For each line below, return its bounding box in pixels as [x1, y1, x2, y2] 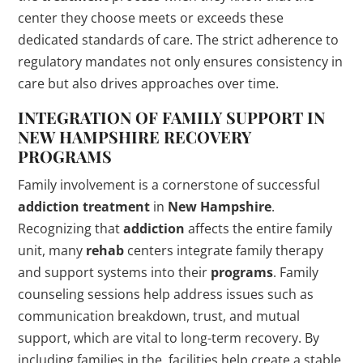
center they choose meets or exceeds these [18, 9, 284, 28]
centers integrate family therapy [124, 241, 324, 260]
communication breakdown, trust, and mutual [18, 307, 301, 326]
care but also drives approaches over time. [18, 75, 280, 93]
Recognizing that [18, 220, 124, 238]
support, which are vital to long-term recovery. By [18, 329, 320, 348]
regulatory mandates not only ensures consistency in [18, 53, 344, 71]
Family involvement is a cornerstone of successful [18, 176, 321, 194]
